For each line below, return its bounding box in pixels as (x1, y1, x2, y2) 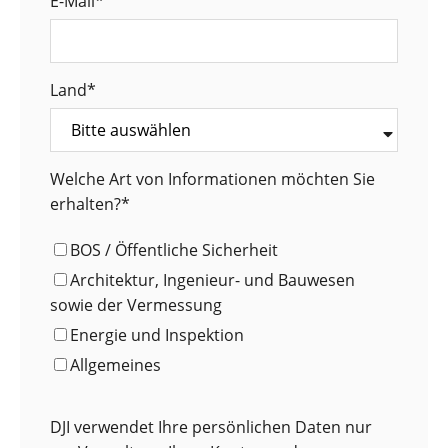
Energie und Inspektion (70, 324, 244, 347)
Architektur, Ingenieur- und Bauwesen (70, 269, 355, 292)
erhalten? (50, 193, 121, 216)
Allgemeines (70, 354, 161, 377)
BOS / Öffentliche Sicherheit (70, 239, 278, 262)
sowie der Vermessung (50, 294, 222, 317)
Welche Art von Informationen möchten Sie (50, 168, 375, 191)
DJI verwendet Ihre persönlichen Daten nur (50, 416, 372, 439)
